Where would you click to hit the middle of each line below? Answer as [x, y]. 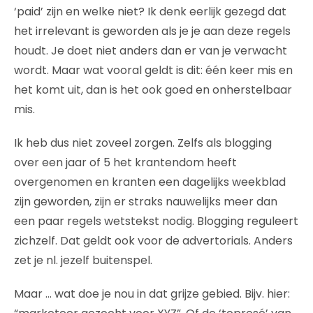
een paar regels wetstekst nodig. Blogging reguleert [156, 221]
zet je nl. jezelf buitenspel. [83, 260]
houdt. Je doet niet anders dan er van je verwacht [151, 50]
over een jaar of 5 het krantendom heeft [125, 162]
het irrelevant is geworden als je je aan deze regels [152, 31]
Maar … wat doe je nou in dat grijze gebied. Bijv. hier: [152, 293]
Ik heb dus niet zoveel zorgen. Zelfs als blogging [143, 143]
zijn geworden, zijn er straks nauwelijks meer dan [146, 201]
